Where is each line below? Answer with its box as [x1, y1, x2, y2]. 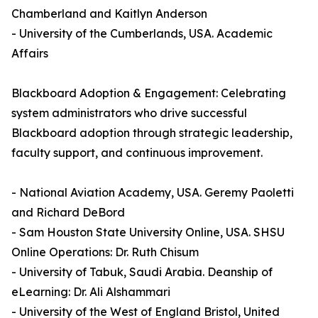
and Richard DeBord [11, 205, 125, 220]
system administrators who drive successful [11, 106, 247, 121]
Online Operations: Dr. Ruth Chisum [11, 245, 199, 260]
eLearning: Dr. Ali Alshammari [11, 285, 170, 300]
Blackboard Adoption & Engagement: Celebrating [11, 86, 286, 101]
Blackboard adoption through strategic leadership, [11, 126, 292, 141]
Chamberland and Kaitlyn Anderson [11, 6, 207, 21]
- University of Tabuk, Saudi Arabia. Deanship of [11, 265, 273, 280]
